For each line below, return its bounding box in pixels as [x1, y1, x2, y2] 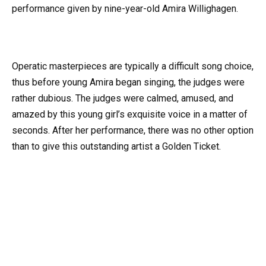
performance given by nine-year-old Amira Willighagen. [12, 2, 238, 14]
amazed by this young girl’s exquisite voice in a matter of [12, 108, 248, 120]
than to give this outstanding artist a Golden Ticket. [12, 140, 221, 152]
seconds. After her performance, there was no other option [12, 124, 254, 136]
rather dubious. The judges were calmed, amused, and [12, 92, 233, 104]
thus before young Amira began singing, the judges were [12, 76, 245, 88]
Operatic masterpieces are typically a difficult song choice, [12, 60, 254, 72]
